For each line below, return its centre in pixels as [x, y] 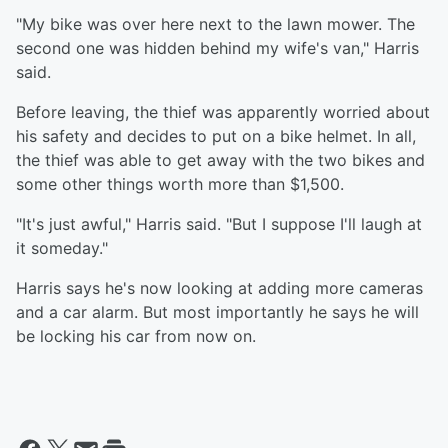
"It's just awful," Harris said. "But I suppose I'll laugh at [219, 224]
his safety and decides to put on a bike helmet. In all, [216, 136]
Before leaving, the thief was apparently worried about [223, 112]
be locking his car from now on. [136, 336]
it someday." [62, 248]
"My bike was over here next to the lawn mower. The [215, 24]
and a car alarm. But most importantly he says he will [217, 312]
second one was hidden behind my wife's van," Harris [217, 48]
